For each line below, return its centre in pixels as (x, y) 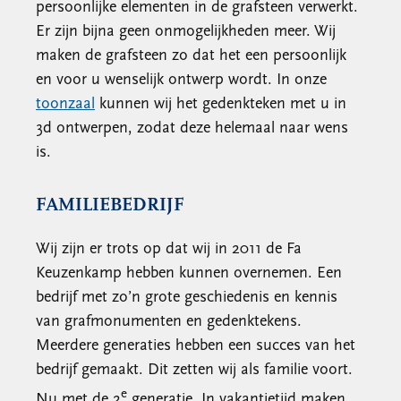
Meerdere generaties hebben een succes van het (196, 346)
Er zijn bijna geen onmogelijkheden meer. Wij (186, 32)
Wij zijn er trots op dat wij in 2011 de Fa (169, 249)
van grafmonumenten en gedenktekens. (169, 322)
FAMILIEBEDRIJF (110, 205)
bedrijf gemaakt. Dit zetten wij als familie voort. (194, 370)
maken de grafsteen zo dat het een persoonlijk (191, 56)
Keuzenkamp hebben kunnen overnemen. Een (189, 273)
